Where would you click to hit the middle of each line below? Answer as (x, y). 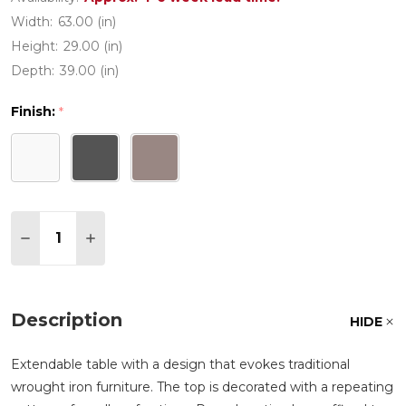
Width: (32, 22)
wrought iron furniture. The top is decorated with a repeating (202, 387)
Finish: (35, 111)
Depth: (33, 71)
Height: (34, 46)
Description (67, 319)
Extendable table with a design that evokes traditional (180, 364)
